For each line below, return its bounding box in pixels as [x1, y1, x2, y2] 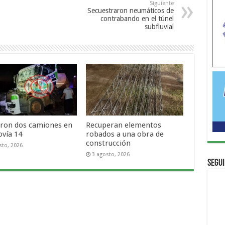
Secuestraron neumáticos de [87, 6, 174, 15]
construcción [86, 139, 131, 148]
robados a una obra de [86, 130, 164, 139]
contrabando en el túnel [100, 14, 174, 23]
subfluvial [144, 22, 174, 31]
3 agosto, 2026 [92, 151, 130, 158]
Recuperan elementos [86, 121, 162, 130]
